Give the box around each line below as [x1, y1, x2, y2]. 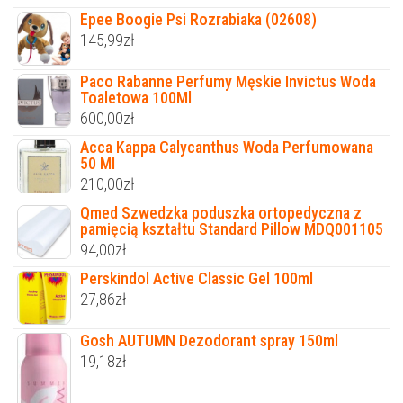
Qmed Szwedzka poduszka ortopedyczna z [80, 202, 362, 222]
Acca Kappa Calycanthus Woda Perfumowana [80, 137, 373, 157]
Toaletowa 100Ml [80, 87, 192, 107]
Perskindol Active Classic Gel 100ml [80, 268, 313, 288]
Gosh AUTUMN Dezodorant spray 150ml [80, 330, 338, 350]
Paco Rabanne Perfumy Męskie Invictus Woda [80, 71, 376, 91]
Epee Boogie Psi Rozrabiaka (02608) [80, 9, 317, 29]
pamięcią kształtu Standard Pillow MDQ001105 [80, 219, 383, 238]
